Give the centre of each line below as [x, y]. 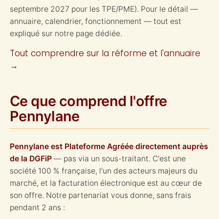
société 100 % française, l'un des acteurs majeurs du [104, 171]
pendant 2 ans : [37, 208]
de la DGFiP [31, 159]
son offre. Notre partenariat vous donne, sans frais [100, 196]
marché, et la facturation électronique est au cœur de [106, 183]
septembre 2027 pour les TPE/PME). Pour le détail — [104, 9]
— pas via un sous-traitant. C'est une [119, 159]
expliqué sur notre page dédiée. [66, 33]
